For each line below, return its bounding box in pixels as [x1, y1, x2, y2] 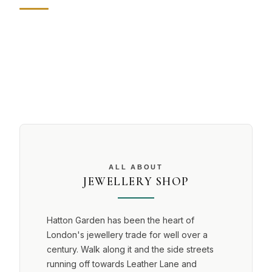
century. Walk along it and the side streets [47, 244, 214, 254]
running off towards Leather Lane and [47, 259, 197, 269]
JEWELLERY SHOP [83, 174, 189, 189]
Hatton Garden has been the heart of [47, 215, 194, 225]
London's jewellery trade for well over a [47, 229, 208, 240]
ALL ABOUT [109, 163, 163, 171]
